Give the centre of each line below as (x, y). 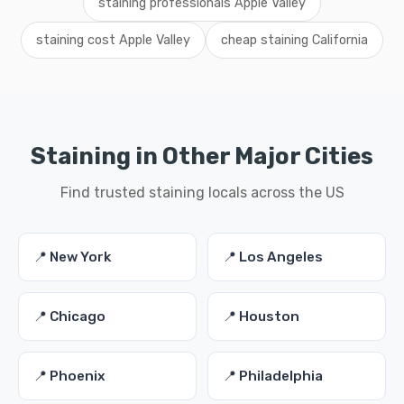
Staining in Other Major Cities (202, 156)
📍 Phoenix (69, 376)
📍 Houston (261, 317)
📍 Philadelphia (273, 376)
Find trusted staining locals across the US (202, 193)
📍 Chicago (69, 317)
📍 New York (72, 257)
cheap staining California (294, 40)
